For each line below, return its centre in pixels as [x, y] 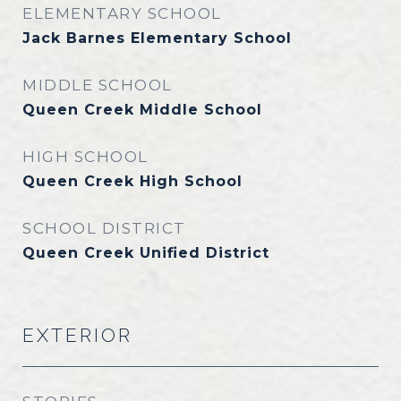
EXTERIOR [77, 335]
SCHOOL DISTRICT [104, 228]
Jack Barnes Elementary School [157, 38]
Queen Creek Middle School [142, 110]
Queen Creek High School [132, 181]
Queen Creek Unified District [146, 253]
